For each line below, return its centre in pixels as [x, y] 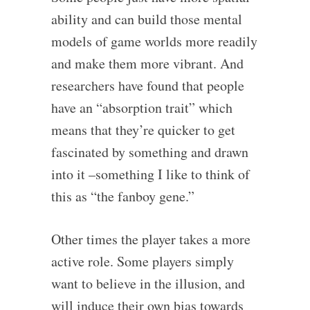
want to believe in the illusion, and [148, 283]
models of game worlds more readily [154, 41]
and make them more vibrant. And [147, 63]
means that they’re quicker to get [143, 129]
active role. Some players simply [142, 261]
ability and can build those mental [146, 19]
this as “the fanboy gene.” [122, 196]
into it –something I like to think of [150, 174]
